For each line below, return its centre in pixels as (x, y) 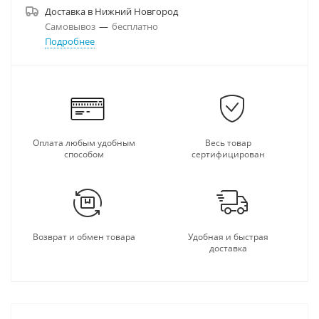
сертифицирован (228, 154)
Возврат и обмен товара (84, 237)
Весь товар (228, 143)
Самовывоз (70, 26)
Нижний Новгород (136, 11)
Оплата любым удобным (84, 143)
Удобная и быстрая (228, 237)
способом (84, 154)
